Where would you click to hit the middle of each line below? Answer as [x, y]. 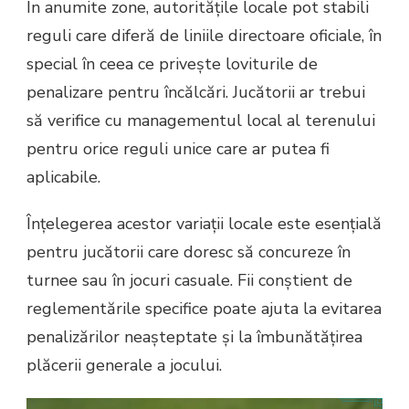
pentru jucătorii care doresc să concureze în [189, 252]
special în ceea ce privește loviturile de [172, 63]
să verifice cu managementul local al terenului [201, 120]
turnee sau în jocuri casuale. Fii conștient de [189, 280]
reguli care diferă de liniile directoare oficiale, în [204, 35]
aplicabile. [63, 177]
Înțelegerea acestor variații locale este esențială [204, 223]
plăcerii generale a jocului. [124, 365]
